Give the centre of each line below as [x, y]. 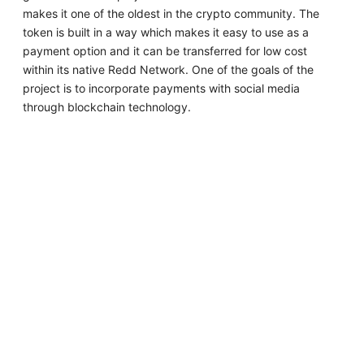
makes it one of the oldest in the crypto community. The [171, 14]
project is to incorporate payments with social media [162, 89]
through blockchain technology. [107, 107]
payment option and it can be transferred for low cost [165, 51]
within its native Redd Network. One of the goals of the [169, 70]
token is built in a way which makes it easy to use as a [166, 32]
